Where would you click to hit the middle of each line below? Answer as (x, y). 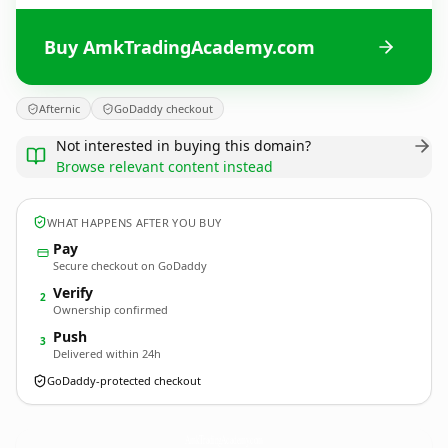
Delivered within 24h (107, 353)
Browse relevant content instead (164, 166)
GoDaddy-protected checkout (124, 380)
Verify (73, 292)
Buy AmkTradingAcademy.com (179, 46)
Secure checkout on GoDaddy (130, 265)
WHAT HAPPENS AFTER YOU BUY (134, 222)
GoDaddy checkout (163, 108)
